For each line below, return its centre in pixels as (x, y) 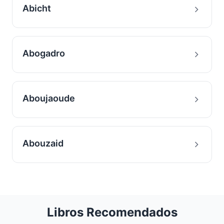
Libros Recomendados (112, 212)
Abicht (37, 8)
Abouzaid (43, 143)
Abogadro (44, 53)
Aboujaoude (49, 98)
